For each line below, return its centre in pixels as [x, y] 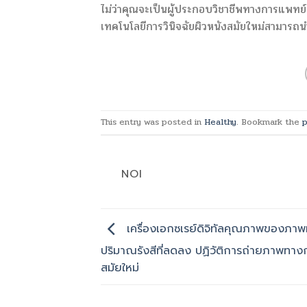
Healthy [220, 122]
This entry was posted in [152, 122]
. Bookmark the [269, 122]
